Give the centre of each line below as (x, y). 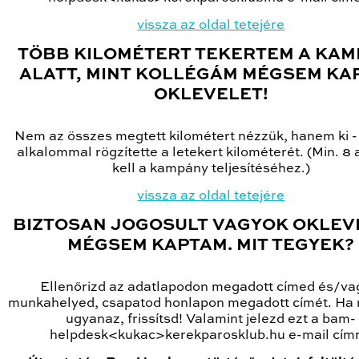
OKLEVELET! (211, 95)
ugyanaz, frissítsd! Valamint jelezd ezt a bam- (211, 320)
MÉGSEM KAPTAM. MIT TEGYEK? (211, 246)
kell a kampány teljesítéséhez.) (211, 169)
